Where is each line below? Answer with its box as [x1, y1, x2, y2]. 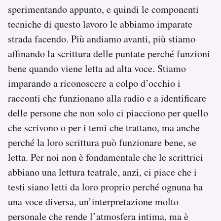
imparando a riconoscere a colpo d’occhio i [8, 76, 181, 90]
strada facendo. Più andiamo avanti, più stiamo [8, 32, 195, 45]
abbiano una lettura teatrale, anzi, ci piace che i [8, 165, 197, 179]
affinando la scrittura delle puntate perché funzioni [8, 46, 210, 60]
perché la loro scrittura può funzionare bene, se [8, 135, 196, 149]
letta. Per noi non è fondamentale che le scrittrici [8, 150, 203, 164]
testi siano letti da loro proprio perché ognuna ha [8, 180, 203, 193]
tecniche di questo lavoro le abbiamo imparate [8, 17, 192, 31]
